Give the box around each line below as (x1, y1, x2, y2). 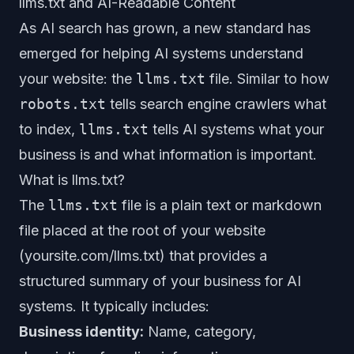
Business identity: (19, 323, 144, 340)
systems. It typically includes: (19, 298, 209, 314)
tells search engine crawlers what (106, 96, 326, 112)
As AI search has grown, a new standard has (19, 20, 311, 36)
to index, (19, 121, 79, 137)
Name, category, (144, 323, 256, 340)
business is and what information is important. (19, 146, 317, 163)
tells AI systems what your (149, 121, 324, 137)
